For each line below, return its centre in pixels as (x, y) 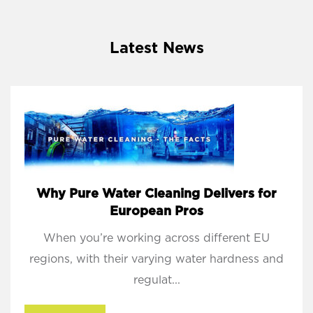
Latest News (156, 49)
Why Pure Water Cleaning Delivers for (156, 195)
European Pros (156, 212)
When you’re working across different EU (156, 239)
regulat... (156, 281)
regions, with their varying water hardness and (156, 260)
